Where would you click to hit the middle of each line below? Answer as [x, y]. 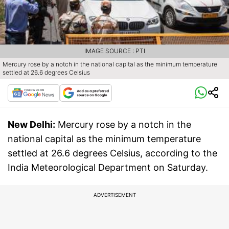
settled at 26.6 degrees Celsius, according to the [112, 153]
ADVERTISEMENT [114, 194]
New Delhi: [31, 124]
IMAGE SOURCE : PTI [114, 51]
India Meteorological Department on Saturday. [108, 167]
